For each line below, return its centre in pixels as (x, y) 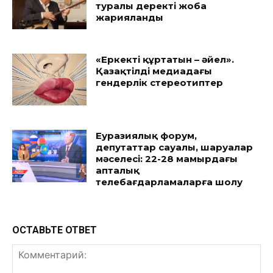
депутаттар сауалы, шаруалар (175, 147)
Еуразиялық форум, (147, 136)
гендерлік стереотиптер (160, 82)
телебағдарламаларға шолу (169, 182)
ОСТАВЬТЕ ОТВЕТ (55, 230)
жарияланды (130, 18)
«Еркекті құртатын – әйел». (165, 59)
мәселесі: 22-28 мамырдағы (167, 159)
